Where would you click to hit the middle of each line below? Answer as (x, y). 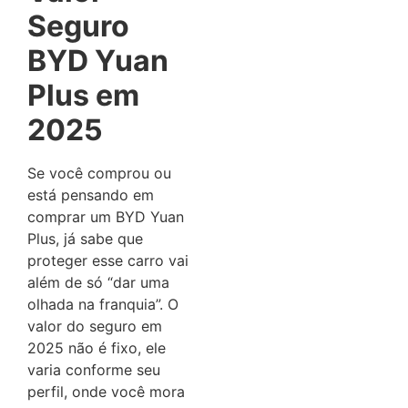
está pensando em (91, 195)
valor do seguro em (95, 326)
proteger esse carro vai (108, 261)
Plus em (83, 96)
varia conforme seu (94, 370)
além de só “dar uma (98, 283)
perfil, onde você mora (106, 392)
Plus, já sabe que (85, 239)
